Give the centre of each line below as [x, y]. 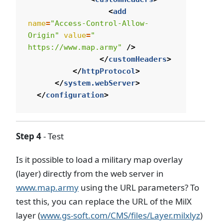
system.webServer [100, 83]
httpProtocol [109, 71]
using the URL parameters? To [139, 188]
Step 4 [29, 136]
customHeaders [138, 59]
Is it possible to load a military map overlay [99, 160]
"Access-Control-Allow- [100, 23]
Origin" [44, 35]
